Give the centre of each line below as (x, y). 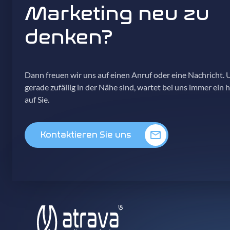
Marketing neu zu (117, 14)
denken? (69, 37)
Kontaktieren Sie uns (86, 135)
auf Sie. (37, 100)
